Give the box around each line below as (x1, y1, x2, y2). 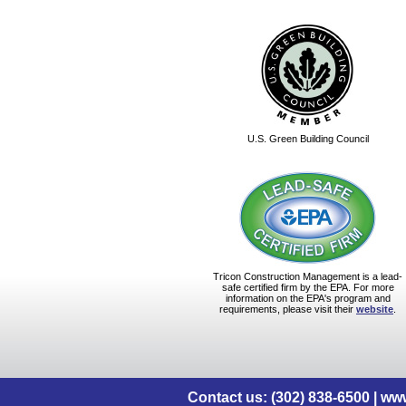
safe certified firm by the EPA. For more (221, 282, 394, 293)
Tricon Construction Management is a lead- (213, 271, 402, 282)
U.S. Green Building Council (246, 133, 369, 144)
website (356, 304, 393, 314)
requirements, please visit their (219, 304, 356, 314)
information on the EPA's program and (225, 293, 391, 304)
